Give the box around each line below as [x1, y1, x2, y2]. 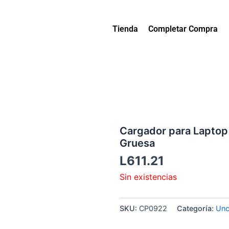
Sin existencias [120, 171, 177, 182]
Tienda [112, 24, 139, 34]
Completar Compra [148, 24, 218, 34]
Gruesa [120, 137, 155, 149]
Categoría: [177, 203, 216, 213]
